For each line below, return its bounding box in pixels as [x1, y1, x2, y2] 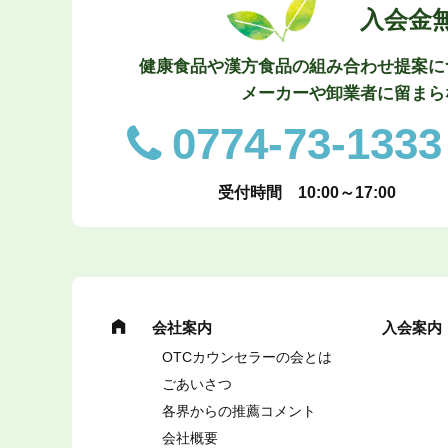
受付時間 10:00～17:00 [218, 184, 396, 201]
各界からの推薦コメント [162, 403, 317, 419]
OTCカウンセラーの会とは [162, 349, 333, 365]
